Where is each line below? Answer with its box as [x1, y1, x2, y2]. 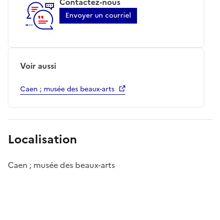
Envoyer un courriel [65, 10, 131, 21]
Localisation [8, 130, 77, 148]
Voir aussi [20, 59, 56, 72]
